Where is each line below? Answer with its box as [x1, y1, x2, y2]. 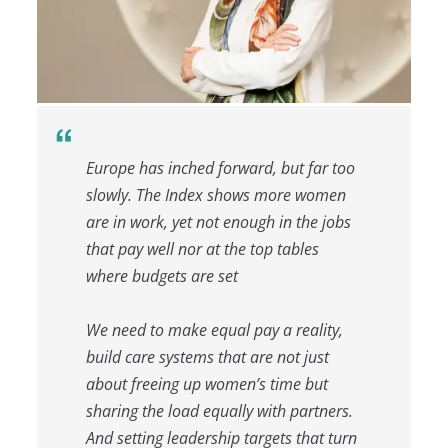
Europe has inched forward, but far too [85, 156, 355, 179]
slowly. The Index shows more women [85, 183, 346, 206]
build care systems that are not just [85, 345, 329, 368]
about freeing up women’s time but [85, 372, 328, 395]
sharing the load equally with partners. [85, 399, 353, 422]
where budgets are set [85, 264, 238, 287]
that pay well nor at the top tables [85, 237, 319, 260]
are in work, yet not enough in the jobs [85, 210, 351, 233]
